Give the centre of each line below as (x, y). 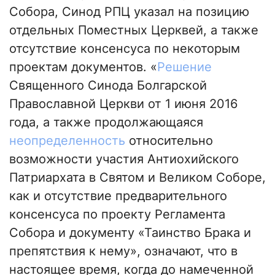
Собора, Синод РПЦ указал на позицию (129, 12)
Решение (184, 67)
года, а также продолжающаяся (106, 122)
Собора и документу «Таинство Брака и (130, 233)
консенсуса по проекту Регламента (117, 215)
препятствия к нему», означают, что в (123, 251)
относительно (169, 141)
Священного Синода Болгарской (108, 86)
